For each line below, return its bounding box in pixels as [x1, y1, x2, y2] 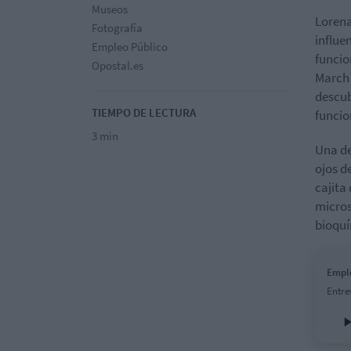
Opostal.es [92, 57, 143, 73]
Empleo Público [92, 38, 168, 54]
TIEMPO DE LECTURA [92, 104, 196, 120]
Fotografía [92, 20, 143, 35]
